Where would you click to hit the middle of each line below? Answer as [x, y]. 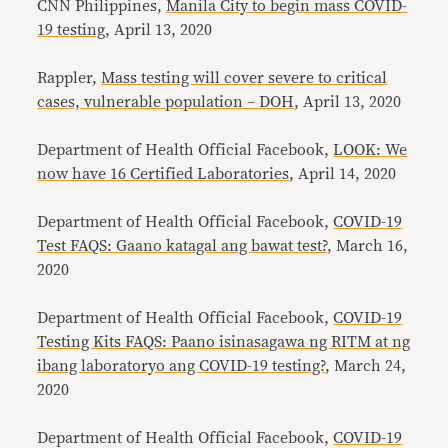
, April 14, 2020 [343, 174]
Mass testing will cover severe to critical [244, 78]
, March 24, [366, 366]
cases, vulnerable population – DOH [166, 102]
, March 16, [368, 246]
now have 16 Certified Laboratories [163, 174]
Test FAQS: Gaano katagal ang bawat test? [182, 246]
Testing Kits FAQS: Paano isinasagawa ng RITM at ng [224, 342]
